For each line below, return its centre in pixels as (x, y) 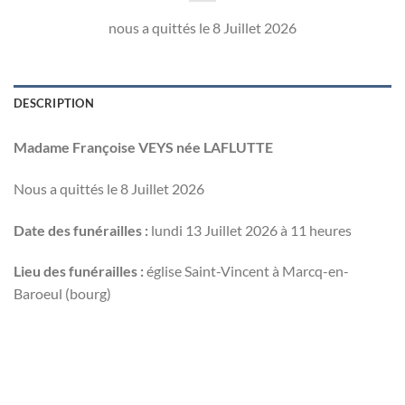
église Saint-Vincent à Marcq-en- (246, 271)
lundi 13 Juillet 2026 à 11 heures (250, 230)
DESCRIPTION (54, 103)
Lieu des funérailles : (79, 271)
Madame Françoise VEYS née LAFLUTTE (143, 146)
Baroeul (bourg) (62, 294)
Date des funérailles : (81, 230)
